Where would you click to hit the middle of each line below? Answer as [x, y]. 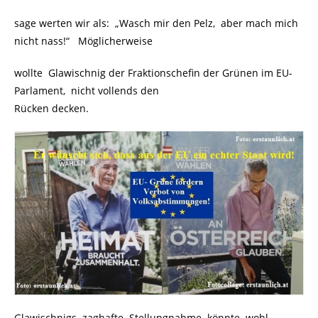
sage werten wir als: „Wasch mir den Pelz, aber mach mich [156, 23]
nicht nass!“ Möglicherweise [83, 41]
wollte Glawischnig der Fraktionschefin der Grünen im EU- [153, 73]
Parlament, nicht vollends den [87, 91]
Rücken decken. [51, 109]
